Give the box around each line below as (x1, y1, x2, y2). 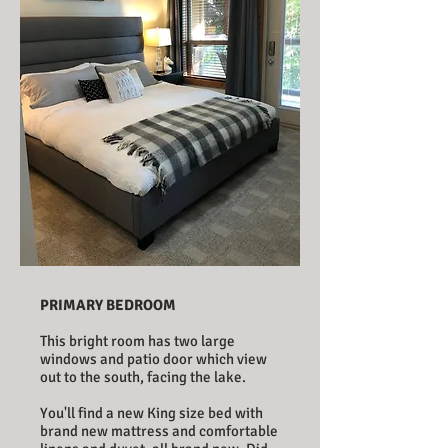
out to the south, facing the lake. (40, 368, 246, 386)
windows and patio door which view (40, 350, 267, 368)
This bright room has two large (40, 332, 235, 350)
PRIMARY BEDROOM (40, 296, 176, 314)
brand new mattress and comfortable (40, 422, 278, 440)
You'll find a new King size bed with (40, 404, 263, 422)
